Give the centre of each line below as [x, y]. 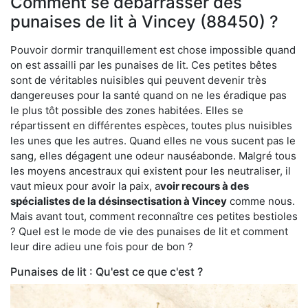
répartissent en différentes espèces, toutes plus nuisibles [151, 125]
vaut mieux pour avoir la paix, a [85, 186]
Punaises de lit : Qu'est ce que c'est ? [107, 271]
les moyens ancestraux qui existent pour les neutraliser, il [151, 170]
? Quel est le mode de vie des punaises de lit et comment [149, 231]
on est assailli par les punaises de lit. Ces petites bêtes [144, 65]
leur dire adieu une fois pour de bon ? [102, 246]
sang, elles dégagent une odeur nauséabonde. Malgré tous [153, 155]
